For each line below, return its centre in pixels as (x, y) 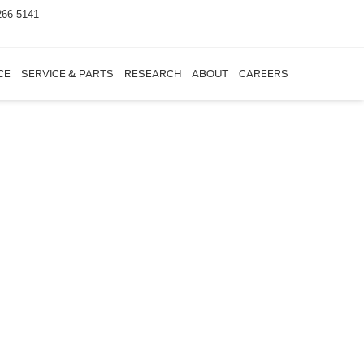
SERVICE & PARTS (67, 74)
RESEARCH (152, 74)
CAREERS (263, 74)
